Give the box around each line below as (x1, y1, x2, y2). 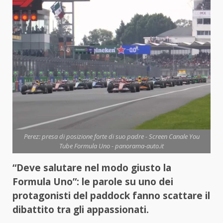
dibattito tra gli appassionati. (12, 203, 149, 217)
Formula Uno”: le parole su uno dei (12, 175, 173, 189)
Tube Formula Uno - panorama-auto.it (59, 141, 164, 151)
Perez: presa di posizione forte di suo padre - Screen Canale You (23, 132, 200, 141)
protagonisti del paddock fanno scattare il (12, 189, 210, 203)
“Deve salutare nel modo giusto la (12, 161, 171, 175)
